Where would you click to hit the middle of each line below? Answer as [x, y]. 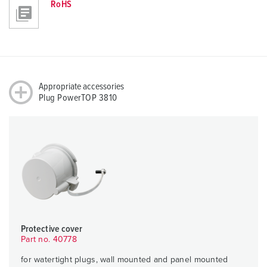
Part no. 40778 [49, 240]
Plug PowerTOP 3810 [78, 98]
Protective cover [52, 229]
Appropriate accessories [81, 87]
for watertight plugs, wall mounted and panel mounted [125, 260]
